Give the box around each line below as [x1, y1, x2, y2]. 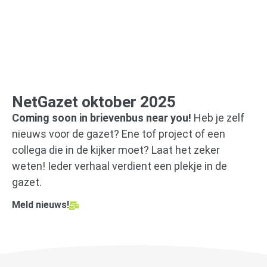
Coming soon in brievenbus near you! [12, 111, 191, 125]
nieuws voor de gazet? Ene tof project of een [12, 128, 225, 141]
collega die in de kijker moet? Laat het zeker [12, 144, 220, 157]
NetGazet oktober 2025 [12, 93, 176, 111]
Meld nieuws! [12, 199, 69, 211]
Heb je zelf [191, 111, 244, 125]
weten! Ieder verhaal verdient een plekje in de [12, 160, 227, 173]
